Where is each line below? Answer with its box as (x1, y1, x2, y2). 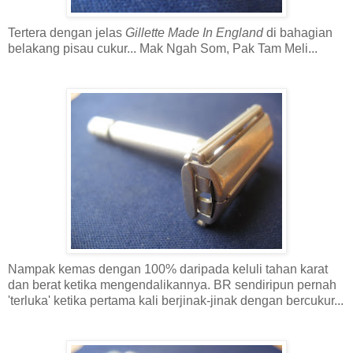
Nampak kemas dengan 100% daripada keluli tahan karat (8, 262, 328, 276)
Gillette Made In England (125, 25, 263, 39)
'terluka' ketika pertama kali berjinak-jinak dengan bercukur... (8, 293, 344, 307)
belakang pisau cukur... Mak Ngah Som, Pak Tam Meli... (8, 41, 318, 55)
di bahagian (263, 25, 333, 39)
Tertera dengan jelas (8, 25, 125, 39)
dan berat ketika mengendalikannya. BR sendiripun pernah (8, 277, 336, 292)
